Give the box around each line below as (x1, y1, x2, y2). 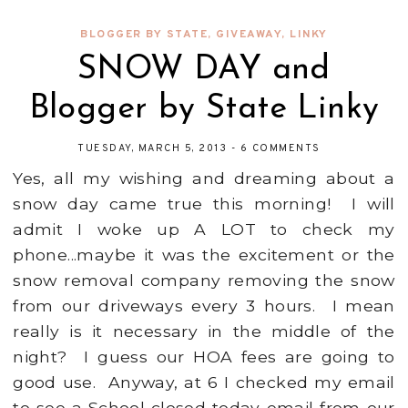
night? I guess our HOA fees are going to (13, 347, 395, 367)
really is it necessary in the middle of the (13, 321, 395, 342)
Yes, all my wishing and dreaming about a (13, 168, 395, 189)
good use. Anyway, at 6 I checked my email (13, 372, 395, 393)
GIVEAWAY (216, 27, 282, 43)
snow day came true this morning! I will (13, 194, 395, 214)
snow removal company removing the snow (13, 270, 395, 291)
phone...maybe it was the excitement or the (13, 245, 395, 265)
